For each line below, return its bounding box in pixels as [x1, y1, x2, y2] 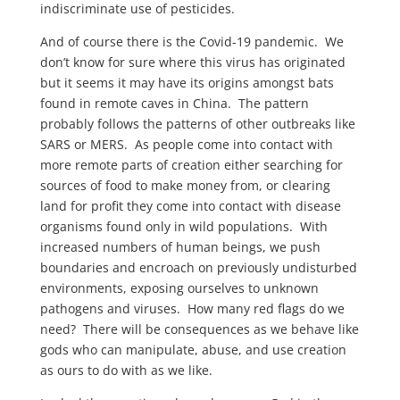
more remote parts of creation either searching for [39, 156, 343, 173]
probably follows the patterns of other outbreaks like [39, 115, 355, 132]
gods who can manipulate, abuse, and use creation [39, 341, 346, 358]
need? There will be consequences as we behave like [39, 321, 359, 337]
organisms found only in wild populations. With [39, 218, 328, 235]
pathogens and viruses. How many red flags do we [39, 300, 345, 317]
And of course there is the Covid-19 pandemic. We [39, 33, 344, 50]
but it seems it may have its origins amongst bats [39, 74, 334, 91]
